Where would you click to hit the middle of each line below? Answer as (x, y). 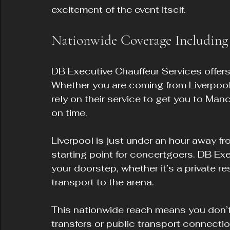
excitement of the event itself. (119, 9)
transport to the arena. (103, 182)
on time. (69, 113)
